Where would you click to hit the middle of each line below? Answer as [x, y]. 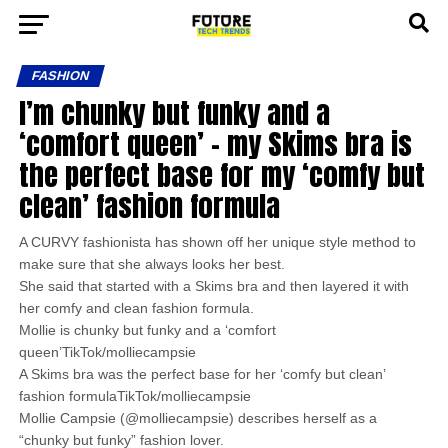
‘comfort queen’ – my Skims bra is [215, 143]
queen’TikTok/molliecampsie [107, 352]
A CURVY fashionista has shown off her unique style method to [217, 242]
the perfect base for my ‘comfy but [221, 174]
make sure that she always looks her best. [151, 264]
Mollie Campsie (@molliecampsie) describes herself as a [197, 418]
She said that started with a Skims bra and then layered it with [213, 286]
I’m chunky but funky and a [174, 112]
